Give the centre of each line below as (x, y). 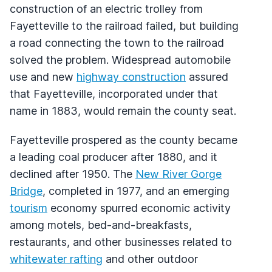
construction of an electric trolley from (106, 8)
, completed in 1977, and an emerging (136, 191)
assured (207, 76)
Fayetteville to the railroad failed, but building (124, 25)
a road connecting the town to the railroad (117, 42)
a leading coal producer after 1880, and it (114, 157)
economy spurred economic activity (139, 208)
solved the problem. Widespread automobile (120, 59)
